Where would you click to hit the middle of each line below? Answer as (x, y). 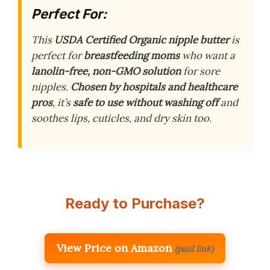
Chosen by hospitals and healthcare (154, 87)
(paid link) (194, 249)
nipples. (51, 87)
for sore (200, 71)
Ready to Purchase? (135, 204)
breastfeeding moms (132, 56)
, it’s (63, 103)
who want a (207, 56)
